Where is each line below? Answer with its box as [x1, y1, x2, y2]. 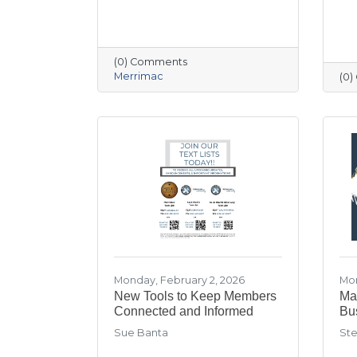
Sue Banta [114, 326, 168, 339]
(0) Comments [114, 55, 187, 68]
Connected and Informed [114, 304, 253, 318]
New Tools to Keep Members [114, 288, 277, 303]
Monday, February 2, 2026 [114, 273, 245, 286]
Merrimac [114, 69, 163, 82]
